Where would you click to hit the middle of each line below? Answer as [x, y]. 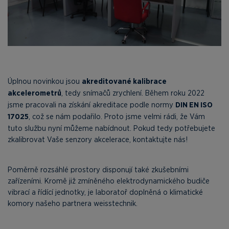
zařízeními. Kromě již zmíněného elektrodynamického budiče [109, 181]
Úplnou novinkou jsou [45, 81]
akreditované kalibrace [124, 81]
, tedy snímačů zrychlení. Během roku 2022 [133, 93]
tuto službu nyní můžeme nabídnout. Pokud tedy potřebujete [111, 128]
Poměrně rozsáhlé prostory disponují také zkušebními [98, 169]
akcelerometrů [35, 93]
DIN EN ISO [194, 105]
